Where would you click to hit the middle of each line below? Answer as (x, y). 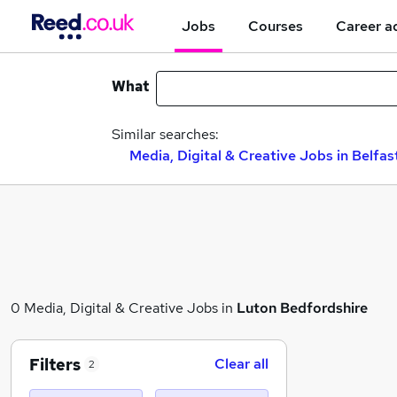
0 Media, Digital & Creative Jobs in (124, 308)
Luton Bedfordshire (302, 308)
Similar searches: (165, 134)
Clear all (241, 364)
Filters (55, 364)
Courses (276, 26)
